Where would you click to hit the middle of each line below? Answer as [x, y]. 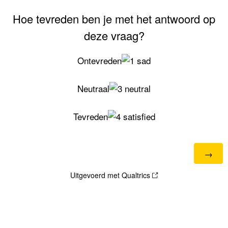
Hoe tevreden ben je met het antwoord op [114, 19]
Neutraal [93, 88]
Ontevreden [99, 60]
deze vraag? [114, 35]
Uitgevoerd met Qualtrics [110, 175]
